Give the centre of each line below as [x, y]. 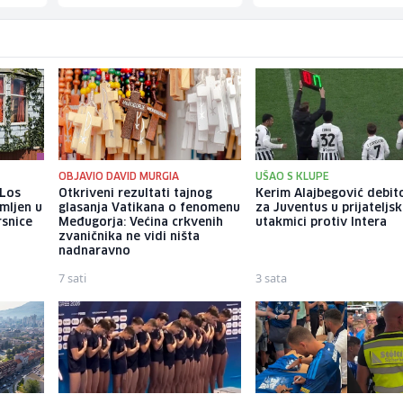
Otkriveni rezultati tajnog [135, 194]
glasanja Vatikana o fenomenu [149, 209]
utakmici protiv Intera [322, 223]
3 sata [272, 278]
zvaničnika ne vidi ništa [129, 237]
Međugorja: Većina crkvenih [140, 223]
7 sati [72, 278]
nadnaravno [94, 252]
